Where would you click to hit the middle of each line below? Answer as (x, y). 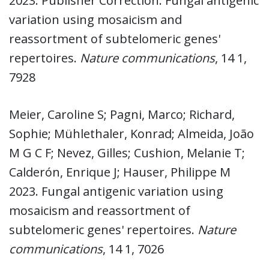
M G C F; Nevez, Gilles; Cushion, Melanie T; (127, 153)
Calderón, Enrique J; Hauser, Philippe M (120, 172)
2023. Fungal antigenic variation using (116, 191)
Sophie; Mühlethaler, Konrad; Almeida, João (131, 133)
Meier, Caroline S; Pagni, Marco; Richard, (122, 114)
